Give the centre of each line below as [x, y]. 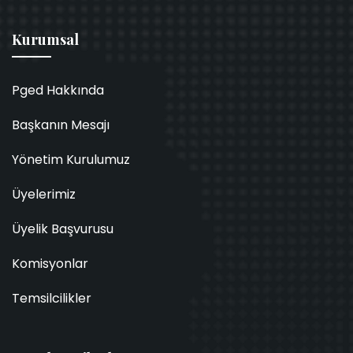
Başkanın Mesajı [61, 125]
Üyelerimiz [44, 194]
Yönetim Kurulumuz [71, 160]
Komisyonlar [50, 264]
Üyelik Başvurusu [63, 229]
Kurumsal [45, 39]
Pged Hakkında [58, 90]
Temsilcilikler [52, 298]
